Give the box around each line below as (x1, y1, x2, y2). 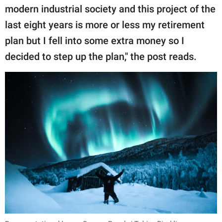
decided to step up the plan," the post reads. (5, 51, 197, 63)
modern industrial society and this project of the (5, 3, 216, 15)
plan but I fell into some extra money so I (5, 35, 184, 47)
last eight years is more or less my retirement (5, 19, 205, 31)
